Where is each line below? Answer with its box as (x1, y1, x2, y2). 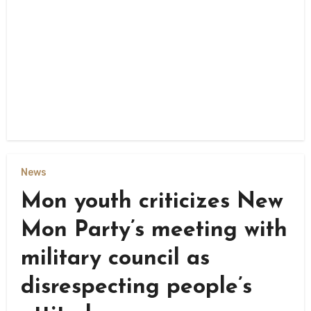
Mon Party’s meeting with (20, 219, 287, 242)
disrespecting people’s (20, 276, 252, 299)
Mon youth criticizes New (20, 190, 283, 213)
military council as (20, 247, 210, 270)
